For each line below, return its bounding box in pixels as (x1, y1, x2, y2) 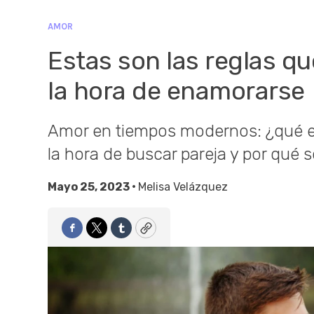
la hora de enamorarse (48, 76, 305, 106)
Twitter (95, 226, 139, 242)
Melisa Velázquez (138, 180, 228, 193)
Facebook (71, 226, 129, 242)
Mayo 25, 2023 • (48, 180, 138, 193)
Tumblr (120, 226, 161, 242)
